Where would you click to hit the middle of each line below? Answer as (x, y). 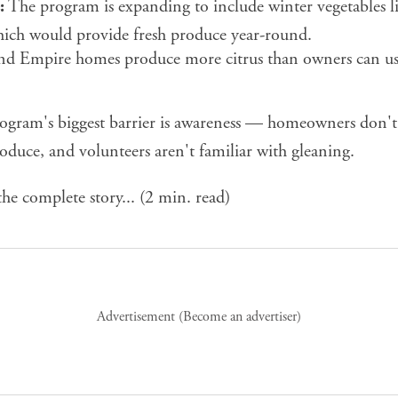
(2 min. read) (183, 198)
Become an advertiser (240, 317)
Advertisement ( (140, 317)
